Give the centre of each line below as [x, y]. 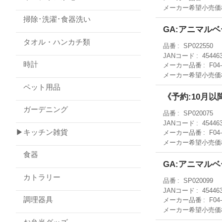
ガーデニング [42, 109]
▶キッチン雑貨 [42, 132]
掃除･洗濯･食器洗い [53, 19]
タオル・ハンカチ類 [53, 42]
